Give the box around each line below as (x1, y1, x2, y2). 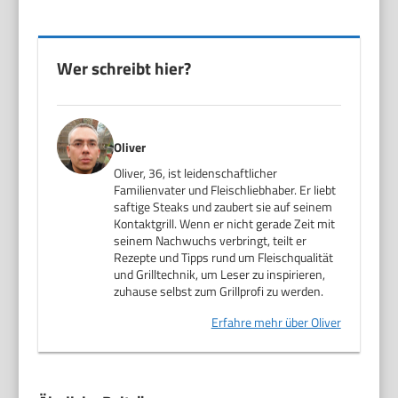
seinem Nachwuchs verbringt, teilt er (114, 230, 307, 250)
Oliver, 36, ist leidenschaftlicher (114, 163, 278, 182)
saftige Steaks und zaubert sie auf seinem (114, 196, 333, 216)
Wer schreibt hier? (57, 54, 192, 81)
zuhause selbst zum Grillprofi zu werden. (114, 281, 324, 300)
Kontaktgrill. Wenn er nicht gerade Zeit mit (114, 213, 336, 233)
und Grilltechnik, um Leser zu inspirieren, (114, 264, 326, 283)
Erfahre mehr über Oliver (211, 312, 341, 331)
